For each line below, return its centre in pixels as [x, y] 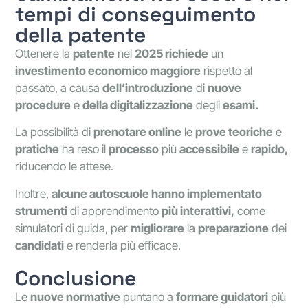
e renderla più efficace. [123, 245]
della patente [81, 34]
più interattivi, [198, 211]
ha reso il [84, 150]
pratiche [37, 150]
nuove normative [76, 297]
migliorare [158, 228]
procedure [43, 105]
